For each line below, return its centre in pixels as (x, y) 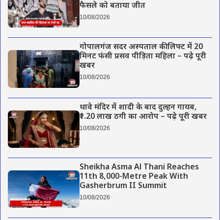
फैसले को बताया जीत (112, 6)
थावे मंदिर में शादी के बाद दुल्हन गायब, (138, 108)
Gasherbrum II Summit (123, 186)
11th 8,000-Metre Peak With (134, 177)
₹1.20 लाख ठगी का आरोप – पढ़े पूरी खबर (143, 117)
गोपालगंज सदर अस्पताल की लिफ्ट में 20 (141, 48)
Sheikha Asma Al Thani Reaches (139, 167)
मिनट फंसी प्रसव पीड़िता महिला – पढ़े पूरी (143, 57)
